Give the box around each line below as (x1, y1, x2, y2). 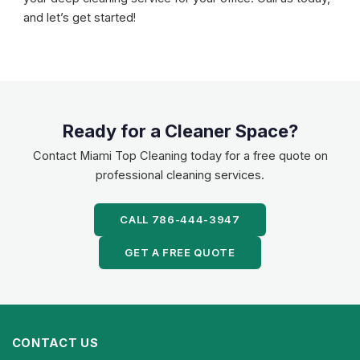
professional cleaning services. (96, 167, 264, 182)
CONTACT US (11, 336, 99, 351)
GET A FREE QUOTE (125, 245, 235, 259)
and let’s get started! (23, 10, 137, 25)
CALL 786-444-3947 (120, 212, 240, 226)
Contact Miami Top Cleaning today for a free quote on (32, 148, 328, 163)
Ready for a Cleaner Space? (62, 120, 298, 141)
